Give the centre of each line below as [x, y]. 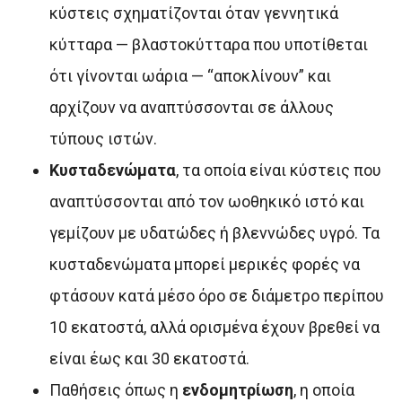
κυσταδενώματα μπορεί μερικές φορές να [205, 265]
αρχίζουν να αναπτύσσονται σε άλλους [192, 108]
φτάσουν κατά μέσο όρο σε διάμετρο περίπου [217, 296]
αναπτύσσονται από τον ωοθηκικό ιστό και [207, 202]
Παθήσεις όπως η [116, 390]
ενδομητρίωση [238, 390]
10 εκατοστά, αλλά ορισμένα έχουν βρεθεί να [214, 328]
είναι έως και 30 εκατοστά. [149, 359]
